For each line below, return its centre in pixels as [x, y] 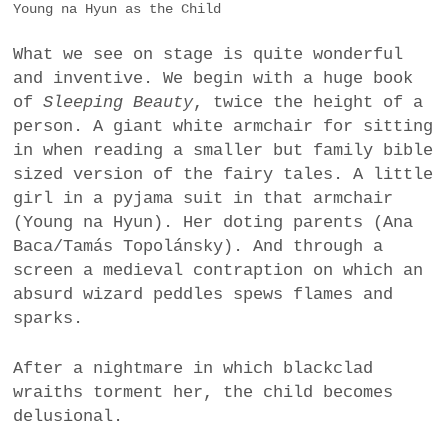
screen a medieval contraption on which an [218, 271]
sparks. [48, 319]
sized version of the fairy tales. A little [223, 175]
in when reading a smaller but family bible [223, 151]
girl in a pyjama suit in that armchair [203, 199]
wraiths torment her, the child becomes [203, 392]
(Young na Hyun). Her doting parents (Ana [213, 223]
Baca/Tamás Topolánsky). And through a [198, 247]
